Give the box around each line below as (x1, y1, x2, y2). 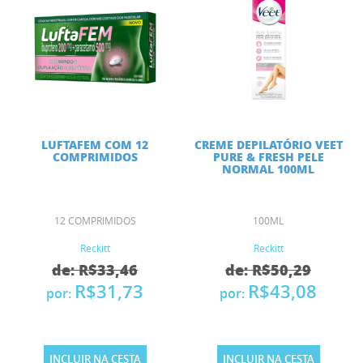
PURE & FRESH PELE (212, 148, 324, 165)
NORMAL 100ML (222, 160, 314, 177)
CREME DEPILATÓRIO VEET (194, 136, 343, 153)
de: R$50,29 (225, 259, 311, 281)
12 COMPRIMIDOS (53, 214, 136, 228)
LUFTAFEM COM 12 (41, 136, 148, 153)
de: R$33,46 (52, 259, 138, 281)
